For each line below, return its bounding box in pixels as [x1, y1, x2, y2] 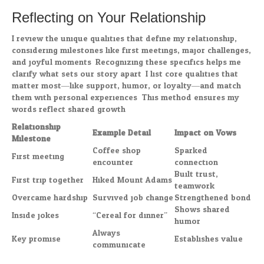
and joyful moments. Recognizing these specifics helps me [12, 55, 241, 70]
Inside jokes [12, 208, 59, 223]
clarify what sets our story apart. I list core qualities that [12, 67, 238, 82]
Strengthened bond [174, 190, 251, 206]
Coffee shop [93, 143, 141, 159]
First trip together [12, 173, 84, 188]
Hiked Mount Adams [93, 173, 172, 188]
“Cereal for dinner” [93, 208, 167, 223]
